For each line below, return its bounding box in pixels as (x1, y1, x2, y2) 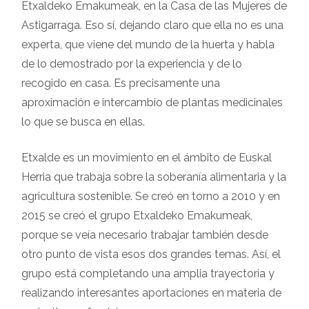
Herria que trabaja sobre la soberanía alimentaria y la (21, 170, 286, 183)
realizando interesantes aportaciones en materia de (21, 286, 281, 299)
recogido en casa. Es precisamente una (21, 76, 220, 90)
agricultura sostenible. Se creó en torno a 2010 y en (21, 189, 280, 203)
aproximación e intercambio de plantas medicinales (21, 95, 283, 109)
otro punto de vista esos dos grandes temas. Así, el (21, 247, 281, 261)
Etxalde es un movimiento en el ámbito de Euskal (21, 150, 272, 164)
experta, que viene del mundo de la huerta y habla (21, 37, 275, 51)
